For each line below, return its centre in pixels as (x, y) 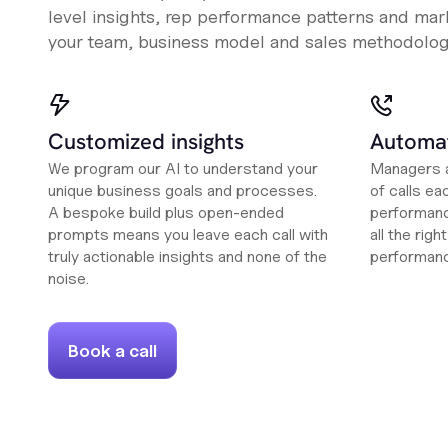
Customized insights (146, 142)
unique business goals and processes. (182, 191)
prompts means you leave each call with (188, 235)
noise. (68, 279)
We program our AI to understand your (183, 169)
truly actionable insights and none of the (187, 257)
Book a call (112, 351)
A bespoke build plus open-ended (166, 213)
